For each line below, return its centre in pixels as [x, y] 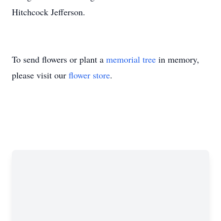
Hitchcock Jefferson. [49, 12]
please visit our [40, 75]
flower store [89, 75]
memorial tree [131, 59]
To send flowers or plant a [59, 59]
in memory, [178, 59]
